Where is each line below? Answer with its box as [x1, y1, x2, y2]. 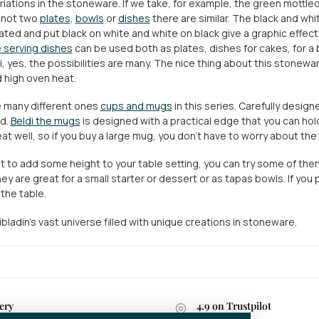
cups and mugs [100, 99, 172, 113]
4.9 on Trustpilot [197, 299, 271, 313]
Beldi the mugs [10, 114, 80, 128]
